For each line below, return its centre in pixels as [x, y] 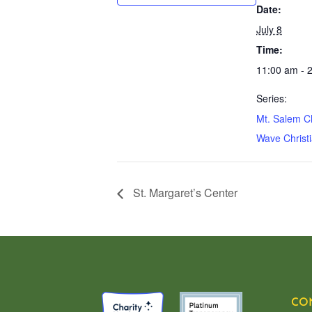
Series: [272, 98]
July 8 [269, 29]
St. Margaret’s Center [184, 192]
